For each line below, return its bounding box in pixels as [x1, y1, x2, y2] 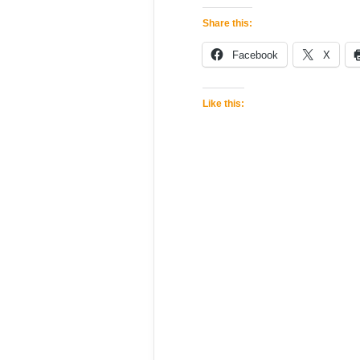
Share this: [202, 18, 252, 29]
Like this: [202, 98, 244, 109]
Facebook [232, 49, 278, 61]
